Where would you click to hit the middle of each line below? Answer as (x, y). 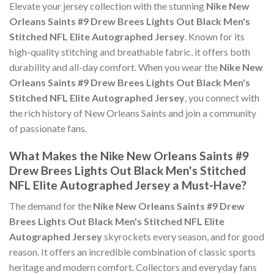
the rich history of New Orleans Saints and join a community (133, 113)
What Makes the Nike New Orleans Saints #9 (129, 155)
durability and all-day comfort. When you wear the (114, 67)
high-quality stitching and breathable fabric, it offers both (130, 52)
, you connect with (222, 98)
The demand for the (51, 206)
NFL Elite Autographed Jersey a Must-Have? (128, 185)
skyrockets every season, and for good (183, 237)
